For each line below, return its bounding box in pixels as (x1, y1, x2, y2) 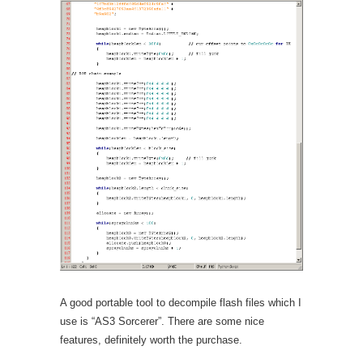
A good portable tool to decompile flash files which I (60, 296, 301, 309)
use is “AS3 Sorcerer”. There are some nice (60, 314, 264, 327)
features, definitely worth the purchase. (60, 333, 242, 346)
